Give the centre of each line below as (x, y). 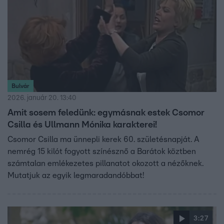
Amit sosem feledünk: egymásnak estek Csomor (106, 113)
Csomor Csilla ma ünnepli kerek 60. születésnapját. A (103, 139)
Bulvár (20, 86)
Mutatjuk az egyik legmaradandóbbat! (76, 175)
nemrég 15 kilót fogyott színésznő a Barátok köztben (102, 151)
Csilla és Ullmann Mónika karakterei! (82, 125)
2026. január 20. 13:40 (42, 98)
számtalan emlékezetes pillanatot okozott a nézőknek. (105, 163)
